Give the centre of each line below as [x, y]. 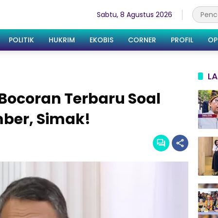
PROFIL [182, 40]
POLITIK [21, 40]
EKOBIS [101, 40]
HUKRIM [62, 40]
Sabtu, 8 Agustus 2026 [135, 14]
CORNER [142, 40]
